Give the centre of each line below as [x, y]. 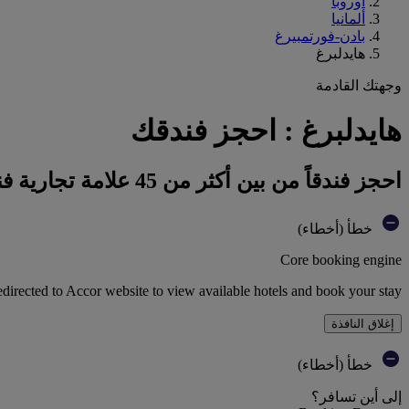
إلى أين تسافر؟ [357, 396]
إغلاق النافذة [363, 323]
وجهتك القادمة [359, 85]
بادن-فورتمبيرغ [320, 36]
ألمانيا [348, 19]
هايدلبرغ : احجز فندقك [266, 131]
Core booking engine [341, 259]
